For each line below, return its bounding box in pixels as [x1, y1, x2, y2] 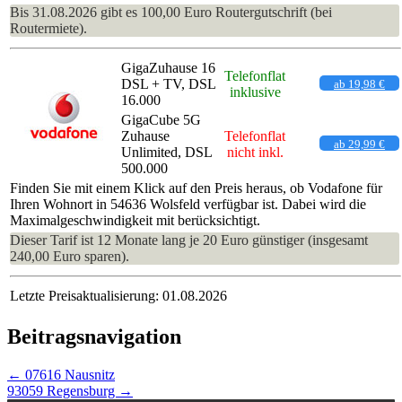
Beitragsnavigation [7, 324, 181, 348]
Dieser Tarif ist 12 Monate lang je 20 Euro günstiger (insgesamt [10, 232, 368, 248]
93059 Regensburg [7, 382, 118, 398]
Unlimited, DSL [121, 144, 212, 160]
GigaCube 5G [121, 111, 201, 127]
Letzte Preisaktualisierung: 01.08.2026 [10, 287, 227, 303]
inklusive [229, 83, 281, 100]
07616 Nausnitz [22, 366, 115, 382]
